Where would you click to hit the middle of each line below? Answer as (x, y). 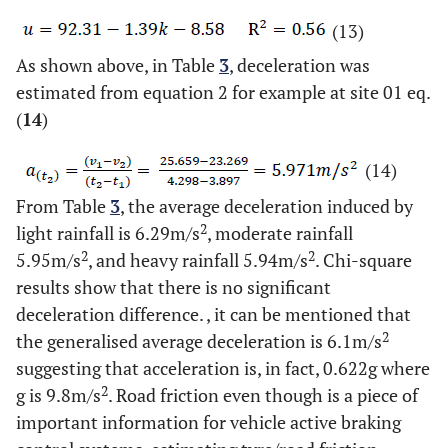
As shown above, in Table (117, 65)
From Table (63, 206)
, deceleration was (299, 65)
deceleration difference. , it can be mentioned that (213, 314)
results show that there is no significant (173, 287)
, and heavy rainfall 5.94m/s (198, 260)
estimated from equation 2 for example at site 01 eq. (223, 92)
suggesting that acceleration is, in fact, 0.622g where (223, 368)
